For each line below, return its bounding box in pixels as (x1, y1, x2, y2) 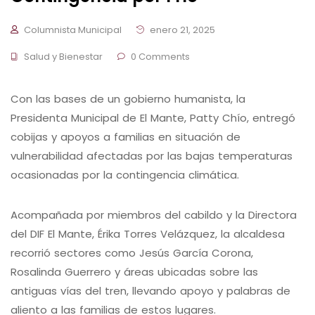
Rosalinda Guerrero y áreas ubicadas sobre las (11, 264, 258, 280)
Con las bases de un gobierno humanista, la (11, 91, 245, 107)
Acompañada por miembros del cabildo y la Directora (11, 207, 297, 223)
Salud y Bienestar (24, 50, 103, 64)
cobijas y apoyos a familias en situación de (11, 129, 240, 145)
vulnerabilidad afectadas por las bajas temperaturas (11, 148, 292, 164)
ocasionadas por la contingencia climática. (11, 167, 239, 183)
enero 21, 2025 (148, 23, 215, 37)
